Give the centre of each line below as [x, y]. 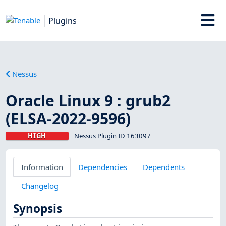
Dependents [163, 167]
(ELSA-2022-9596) [68, 118]
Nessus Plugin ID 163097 [112, 135]
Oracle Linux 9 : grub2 [88, 100]
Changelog [40, 185]
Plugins [63, 20]
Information [42, 167]
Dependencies [103, 167]
